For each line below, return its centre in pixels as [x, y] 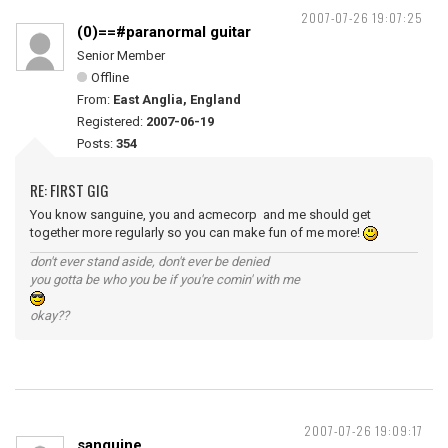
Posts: [96, 143]
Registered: [111, 121]
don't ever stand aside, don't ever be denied [149, 261]
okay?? [49, 315]
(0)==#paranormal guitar [164, 32]
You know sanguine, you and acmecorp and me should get [200, 214]
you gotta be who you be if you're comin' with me [165, 279]
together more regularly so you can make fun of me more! [196, 232]
